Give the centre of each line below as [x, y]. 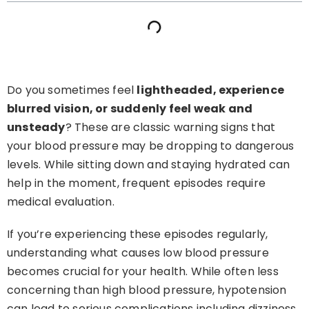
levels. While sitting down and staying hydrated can [149, 165]
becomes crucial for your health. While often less [143, 272]
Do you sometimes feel [72, 90]
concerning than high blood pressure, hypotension [147, 290]
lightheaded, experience [211, 90]
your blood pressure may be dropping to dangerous [151, 146]
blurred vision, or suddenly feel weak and [130, 109]
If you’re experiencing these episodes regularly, [138, 235]
